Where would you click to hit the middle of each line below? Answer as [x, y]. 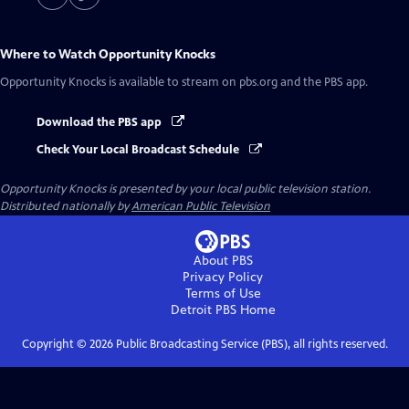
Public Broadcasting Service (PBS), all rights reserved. [250, 345]
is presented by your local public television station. [238, 189]
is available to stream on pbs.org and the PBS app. [237, 82]
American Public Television [201, 207]
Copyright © [55, 345]
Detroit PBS [203, 310]
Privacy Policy [223, 278]
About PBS [223, 261]
